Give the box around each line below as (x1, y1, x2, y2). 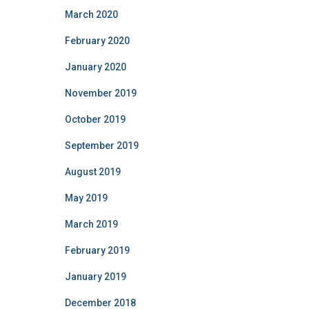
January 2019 (64, 270, 126, 282)
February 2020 (64, 34, 130, 46)
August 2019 (64, 166, 121, 177)
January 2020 (64, 61, 126, 72)
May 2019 (64, 192, 108, 203)
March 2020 (64, 8, 118, 20)
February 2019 (64, 244, 130, 256)
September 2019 (64, 139, 139, 151)
